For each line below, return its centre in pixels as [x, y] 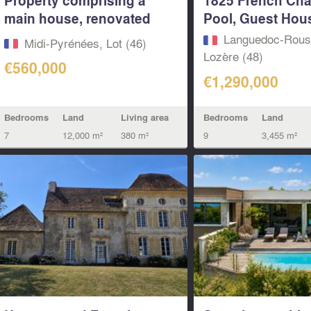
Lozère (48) [234, 56]
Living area [144, 117]
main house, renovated [77, 18]
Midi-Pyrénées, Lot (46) [85, 42]
